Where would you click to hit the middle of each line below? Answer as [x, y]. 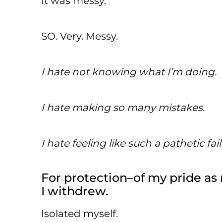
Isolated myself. [80, 213]
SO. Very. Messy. [80, 36]
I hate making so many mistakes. [123, 107]
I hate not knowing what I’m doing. [129, 72]
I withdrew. [75, 191]
